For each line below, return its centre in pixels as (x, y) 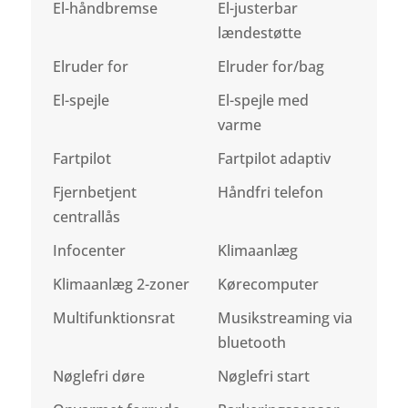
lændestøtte (259, 32)
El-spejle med (263, 100)
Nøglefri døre (99, 376)
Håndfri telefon (270, 192)
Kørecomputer (268, 284)
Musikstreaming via (285, 317)
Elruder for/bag (270, 66)
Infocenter (90, 250)
